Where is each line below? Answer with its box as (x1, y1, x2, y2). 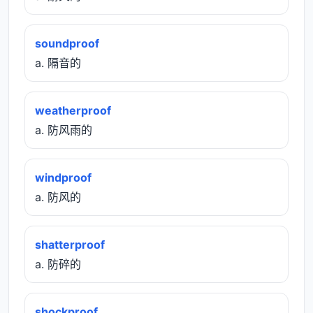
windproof (35, 170, 92, 184)
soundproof (35, 36, 99, 50)
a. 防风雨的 (35, 122, 92, 137)
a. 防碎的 (35, 256, 81, 271)
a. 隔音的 (35, 55, 81, 70)
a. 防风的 (35, 189, 81, 204)
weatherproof (35, 103, 111, 117)
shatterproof (35, 237, 105, 252)
